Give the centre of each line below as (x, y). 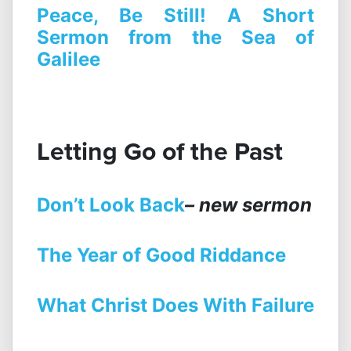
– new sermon (248, 205)
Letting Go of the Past (160, 152)
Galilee (69, 60)
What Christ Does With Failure (175, 306)
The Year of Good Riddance (161, 255)
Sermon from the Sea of (175, 38)
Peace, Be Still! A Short (175, 16)
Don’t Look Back (111, 205)
